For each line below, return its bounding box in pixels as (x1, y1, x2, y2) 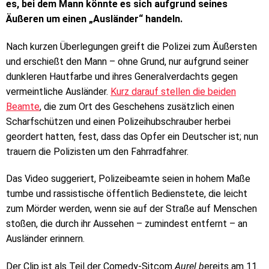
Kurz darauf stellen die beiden (110, 85, 236, 97)
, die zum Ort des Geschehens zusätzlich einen (40, 100, 234, 112)
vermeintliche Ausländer (6, 85, 106, 97)
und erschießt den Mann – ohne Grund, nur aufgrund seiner (6, 55, 249, 67)
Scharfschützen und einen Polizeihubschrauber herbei (6, 115, 231, 127)
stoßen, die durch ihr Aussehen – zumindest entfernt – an (6, 218, 247, 230)
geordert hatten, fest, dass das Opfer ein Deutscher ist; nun (6, 130, 258, 142)
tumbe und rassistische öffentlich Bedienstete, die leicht (6, 188, 247, 200)
